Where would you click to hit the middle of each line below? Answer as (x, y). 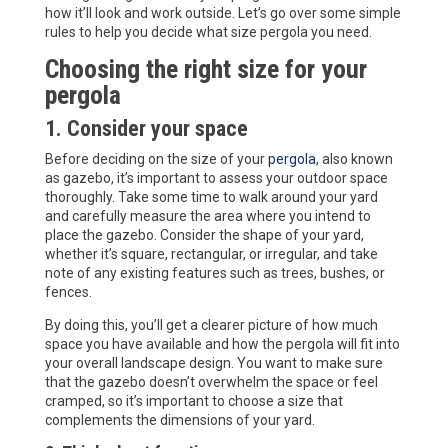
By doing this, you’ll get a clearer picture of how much (211, 324)
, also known (354, 158)
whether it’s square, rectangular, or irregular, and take (211, 253)
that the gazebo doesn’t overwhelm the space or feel (211, 381)
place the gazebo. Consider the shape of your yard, (204, 234)
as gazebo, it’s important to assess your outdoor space (216, 177)
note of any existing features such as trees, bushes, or (214, 272)
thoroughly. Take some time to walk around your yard (211, 196)
